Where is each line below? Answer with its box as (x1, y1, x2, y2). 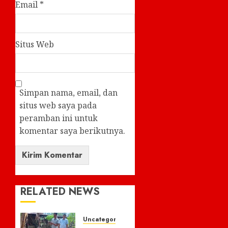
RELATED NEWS (20, 184, 100, 199)
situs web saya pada (19, 99, 97, 111)
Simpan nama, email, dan (19, 87, 118, 98)
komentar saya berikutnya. (19, 125, 125, 136)
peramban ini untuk (19, 112, 98, 124)
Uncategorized (82, 214, 129, 224)
